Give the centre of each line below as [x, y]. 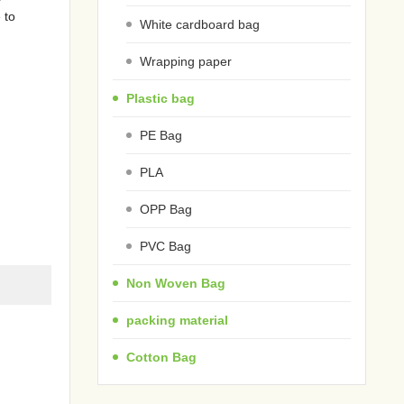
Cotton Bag [162, 357]
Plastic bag [161, 98]
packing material [178, 320]
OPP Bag [166, 209]
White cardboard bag [200, 24]
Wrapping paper [186, 61]
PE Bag [161, 135]
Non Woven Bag [176, 283]
